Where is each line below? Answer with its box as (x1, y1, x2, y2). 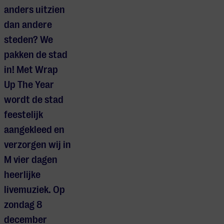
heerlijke (4, 169, 40, 181)
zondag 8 (4, 199, 42, 211)
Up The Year (4, 79, 54, 91)
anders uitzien (4, 4, 65, 16)
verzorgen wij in (4, 139, 71, 151)
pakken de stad (4, 49, 67, 61)
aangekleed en (4, 124, 64, 136)
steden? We (4, 34, 53, 46)
